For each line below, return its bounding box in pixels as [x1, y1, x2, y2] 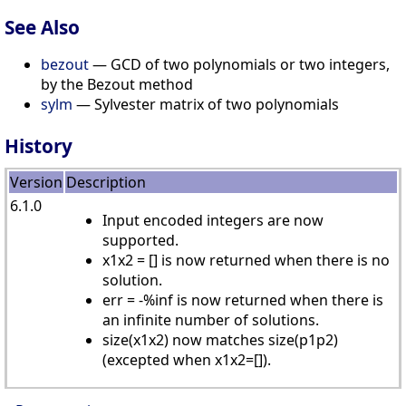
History [5, 132, 72, 159]
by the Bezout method [41, 73, 193, 94]
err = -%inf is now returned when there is [102, 289, 383, 310]
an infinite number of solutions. [102, 309, 319, 330]
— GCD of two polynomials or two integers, [89, 53, 390, 74]
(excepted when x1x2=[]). [102, 349, 271, 370]
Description [66, 171, 146, 192]
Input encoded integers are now [102, 209, 324, 230]
